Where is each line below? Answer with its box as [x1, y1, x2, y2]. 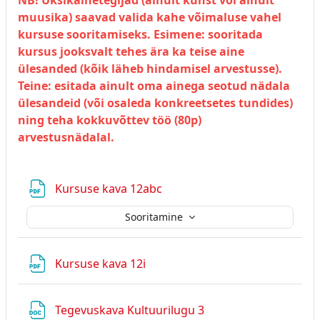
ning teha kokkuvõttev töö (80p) [18, 111, 201, 128]
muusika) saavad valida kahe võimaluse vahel [18, 9, 281, 25]
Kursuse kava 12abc [55, 180, 165, 196]
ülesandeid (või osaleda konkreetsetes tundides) [18, 94, 293, 111]
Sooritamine [125, 210, 186, 224]
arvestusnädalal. [18, 129, 117, 145]
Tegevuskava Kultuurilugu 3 [55, 301, 207, 318]
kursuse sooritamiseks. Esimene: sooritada [18, 26, 263, 42]
